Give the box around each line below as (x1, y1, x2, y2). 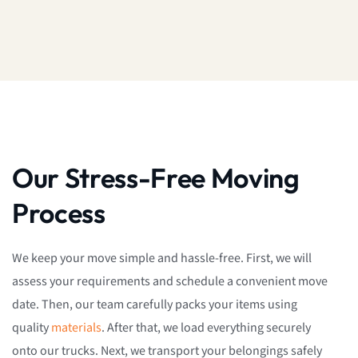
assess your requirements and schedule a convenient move (12, 272, 328, 290)
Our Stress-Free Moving (12, 160, 300, 195)
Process (12, 195, 105, 230)
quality (12, 319, 51, 336)
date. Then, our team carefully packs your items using (12, 296, 297, 313)
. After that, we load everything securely (101, 319, 311, 336)
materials (51, 319, 101, 336)
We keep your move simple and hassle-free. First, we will (12, 249, 312, 267)
